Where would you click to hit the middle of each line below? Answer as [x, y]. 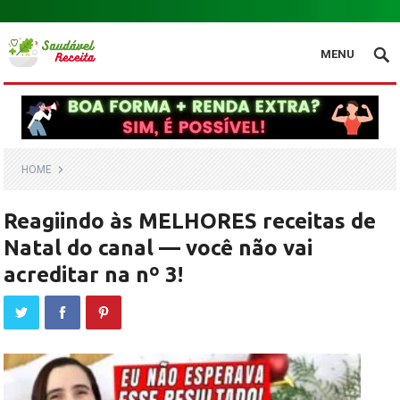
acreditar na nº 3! [94, 275]
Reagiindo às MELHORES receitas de [190, 221]
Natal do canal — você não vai [158, 248]
